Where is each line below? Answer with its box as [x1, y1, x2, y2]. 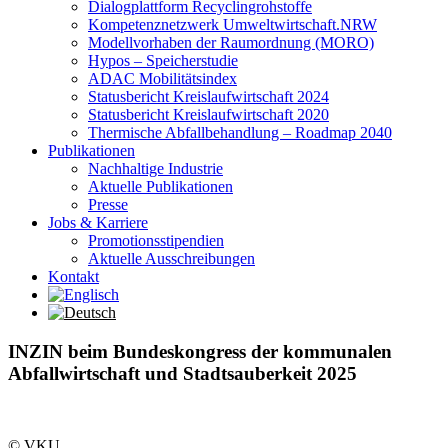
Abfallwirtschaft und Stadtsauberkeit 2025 [8, 362, 357, 384]
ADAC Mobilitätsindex [88, 70, 237, 87]
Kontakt [48, 268, 99, 285]
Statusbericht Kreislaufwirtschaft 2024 [88, 88, 329, 105]
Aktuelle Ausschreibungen [88, 250, 255, 267]
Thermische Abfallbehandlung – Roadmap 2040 [88, 124, 392, 141]
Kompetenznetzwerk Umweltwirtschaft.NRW [88, 16, 377, 33]
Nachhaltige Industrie [88, 160, 223, 177]
